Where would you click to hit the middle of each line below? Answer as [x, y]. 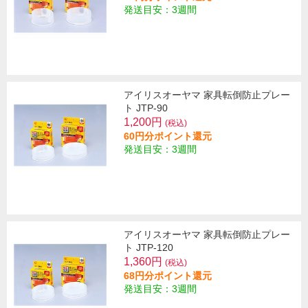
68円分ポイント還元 [168, 276]
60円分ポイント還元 [168, 136]
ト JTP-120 [148, 248]
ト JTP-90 [146, 108]
